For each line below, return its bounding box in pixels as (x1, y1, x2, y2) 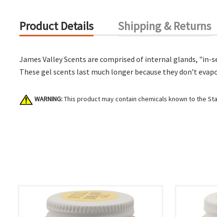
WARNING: (34, 94, 62, 103)
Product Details (19, 18, 93, 33)
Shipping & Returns (118, 18, 211, 33)
